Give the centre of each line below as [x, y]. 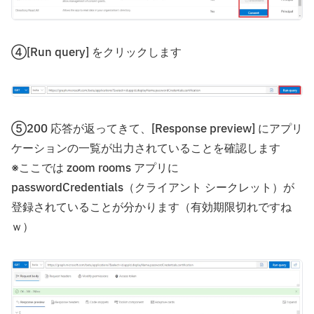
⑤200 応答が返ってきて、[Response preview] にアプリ [157, 129]
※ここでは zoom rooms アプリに [95, 169]
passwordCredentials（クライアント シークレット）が [153, 188]
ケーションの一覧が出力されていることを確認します [146, 149]
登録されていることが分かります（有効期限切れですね [151, 208]
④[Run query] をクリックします [96, 53]
